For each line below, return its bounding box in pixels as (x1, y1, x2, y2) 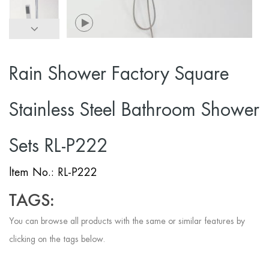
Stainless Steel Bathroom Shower (9, 98, 259, 122)
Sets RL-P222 (9, 134, 107, 158)
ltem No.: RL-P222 (9, 165, 97, 180)
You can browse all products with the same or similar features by (9, 216, 245, 227)
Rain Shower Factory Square (9, 62, 229, 86)
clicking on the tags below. (9, 234, 105, 245)
